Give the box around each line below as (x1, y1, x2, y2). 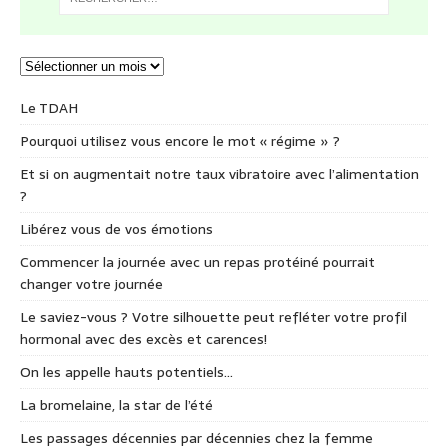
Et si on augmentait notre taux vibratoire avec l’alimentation (20, 163, 419, 186)
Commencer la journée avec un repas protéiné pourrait (20, 251, 375, 274)
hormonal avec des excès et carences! (20, 328, 267, 351)
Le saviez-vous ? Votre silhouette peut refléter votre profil (20, 306, 407, 329)
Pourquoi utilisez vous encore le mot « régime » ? (20, 130, 340, 153)
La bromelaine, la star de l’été (20, 394, 213, 417)
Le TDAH (20, 97, 78, 120)
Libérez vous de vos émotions (20, 218, 213, 241)
